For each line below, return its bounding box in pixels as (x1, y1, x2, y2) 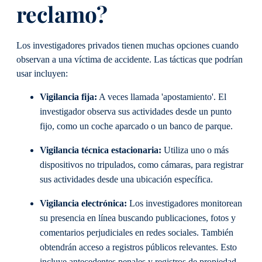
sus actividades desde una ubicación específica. (40, 174, 215, 185)
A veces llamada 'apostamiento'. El (97, 91, 226, 102)
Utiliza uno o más (161, 145, 229, 156)
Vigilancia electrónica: (40, 198, 127, 209)
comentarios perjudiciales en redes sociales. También (40, 227, 233, 239)
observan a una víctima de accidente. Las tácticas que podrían (16, 54, 243, 65)
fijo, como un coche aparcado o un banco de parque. (40, 120, 235, 132)
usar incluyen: (16, 68, 70, 79)
